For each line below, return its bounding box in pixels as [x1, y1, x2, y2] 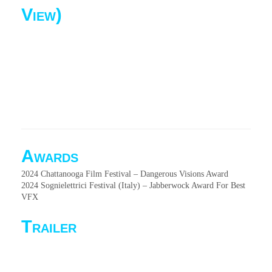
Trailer [21, 217, 76, 236]
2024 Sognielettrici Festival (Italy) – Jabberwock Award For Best [21, 181, 245, 190]
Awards [21, 146, 78, 166]
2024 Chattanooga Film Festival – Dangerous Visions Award [21, 169, 228, 178]
